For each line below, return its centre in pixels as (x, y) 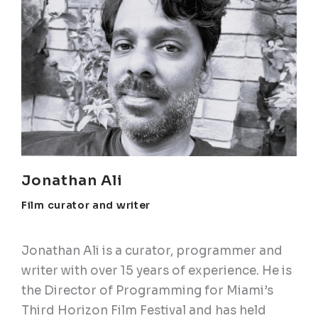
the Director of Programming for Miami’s (147, 290)
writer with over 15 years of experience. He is (157, 270)
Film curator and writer (86, 205)
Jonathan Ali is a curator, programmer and (152, 251)
